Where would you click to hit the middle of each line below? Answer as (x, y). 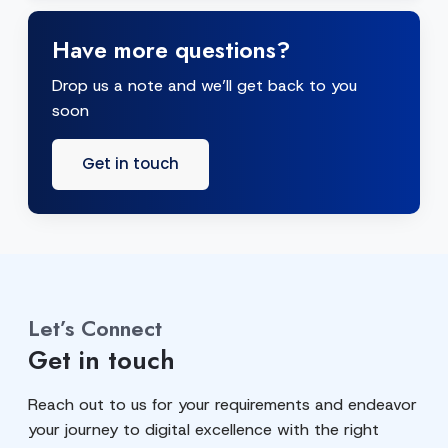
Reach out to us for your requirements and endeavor (222, 404)
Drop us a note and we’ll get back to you (204, 85)
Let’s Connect (95, 328)
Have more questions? (171, 49)
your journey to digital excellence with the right (203, 429)
